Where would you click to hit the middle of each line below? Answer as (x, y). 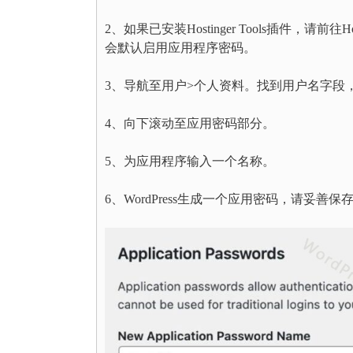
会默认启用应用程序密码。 (180, 48)
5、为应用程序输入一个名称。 (190, 162)
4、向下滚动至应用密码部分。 (190, 124)
